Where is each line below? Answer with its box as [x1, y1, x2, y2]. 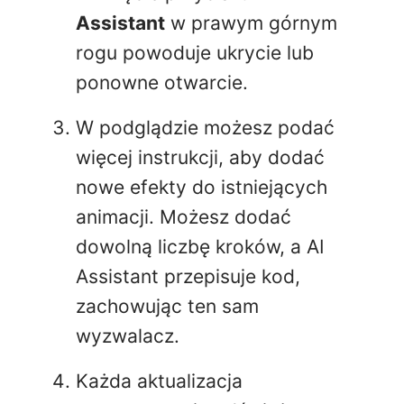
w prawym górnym [165, 12, 337, 35]
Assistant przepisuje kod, [76, 265, 300, 289]
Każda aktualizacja [76, 370, 243, 393]
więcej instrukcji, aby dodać [76, 146, 325, 170]
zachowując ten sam [76, 295, 259, 318]
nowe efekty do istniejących [76, 176, 327, 199]
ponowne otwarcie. [76, 71, 248, 95]
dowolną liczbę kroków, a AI [76, 235, 325, 259]
